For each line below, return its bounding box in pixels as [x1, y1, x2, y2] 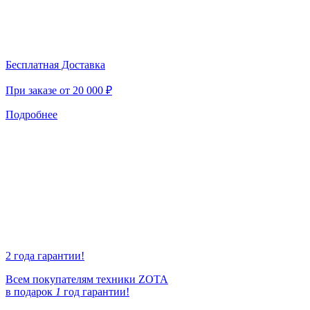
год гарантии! [61, 285, 129, 298]
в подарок [6, 285, 55, 298]
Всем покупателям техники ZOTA [6, 273, 168, 285]
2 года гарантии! [6, 249, 84, 262]
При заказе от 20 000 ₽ [6, 84, 112, 96]
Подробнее [6, 108, 57, 120]
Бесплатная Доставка [6, 58, 105, 71]
